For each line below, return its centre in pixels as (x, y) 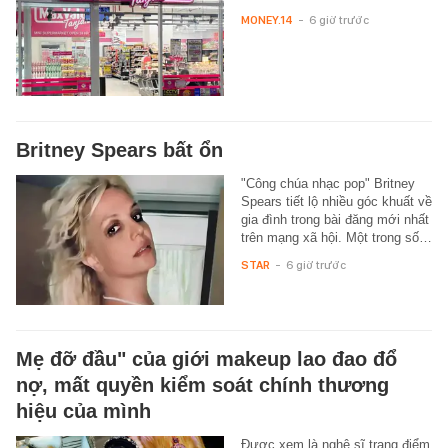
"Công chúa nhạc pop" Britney (327, 183)
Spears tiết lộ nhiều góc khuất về (336, 201)
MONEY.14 (266, 19)
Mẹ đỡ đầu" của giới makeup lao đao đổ (206, 358)
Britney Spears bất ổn (119, 149)
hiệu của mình (83, 410)
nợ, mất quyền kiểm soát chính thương (202, 384)
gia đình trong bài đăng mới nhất (334, 219)
